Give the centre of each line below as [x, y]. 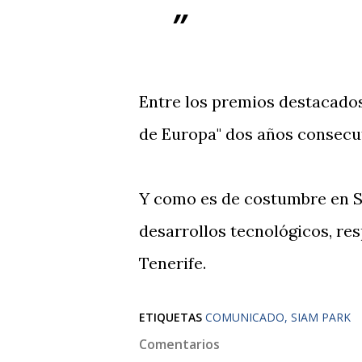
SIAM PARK [321, 318]
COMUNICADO [245, 318]
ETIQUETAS [170, 318]
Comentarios [179, 345]
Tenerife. [173, 263]
